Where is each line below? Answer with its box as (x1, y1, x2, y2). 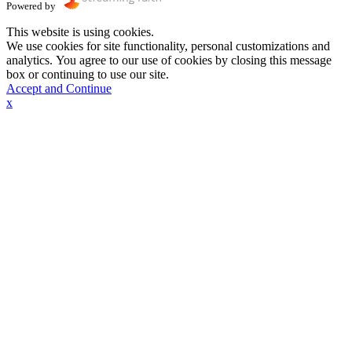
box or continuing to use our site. (6, 67, 169, 81)
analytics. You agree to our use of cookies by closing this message (6, 53, 332, 67)
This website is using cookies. (6, 24, 154, 38)
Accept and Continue (6, 81, 112, 95)
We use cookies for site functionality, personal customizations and (6, 38, 330, 53)
